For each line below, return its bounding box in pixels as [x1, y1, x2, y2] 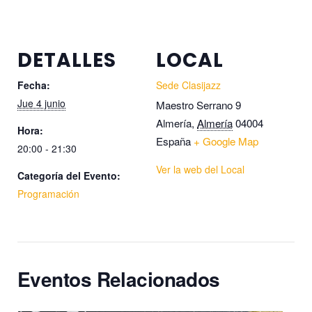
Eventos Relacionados [17, 265, 220, 293]
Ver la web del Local [156, 162, 244, 176]
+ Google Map [194, 134, 258, 148]
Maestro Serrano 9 [156, 97, 241, 112]
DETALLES [17, 47, 116, 74]
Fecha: [17, 78, 50, 92]
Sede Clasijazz [156, 78, 221, 92]
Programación [17, 187, 79, 201]
